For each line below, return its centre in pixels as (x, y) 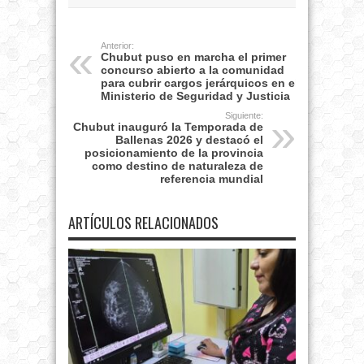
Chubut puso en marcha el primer (193, 57)
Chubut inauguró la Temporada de (168, 127)
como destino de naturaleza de (178, 166)
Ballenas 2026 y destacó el (189, 140)
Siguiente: (244, 116)
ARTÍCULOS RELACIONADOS (143, 223)
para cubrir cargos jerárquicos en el (199, 83)
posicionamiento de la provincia (174, 153)
